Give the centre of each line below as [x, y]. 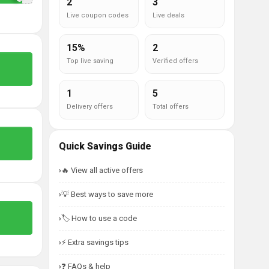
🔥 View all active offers [102, 170]
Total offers [171, 107]
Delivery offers [90, 107]
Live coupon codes [98, 15]
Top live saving [90, 61]
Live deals [168, 15]
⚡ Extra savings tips [95, 242]
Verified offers [175, 61]
